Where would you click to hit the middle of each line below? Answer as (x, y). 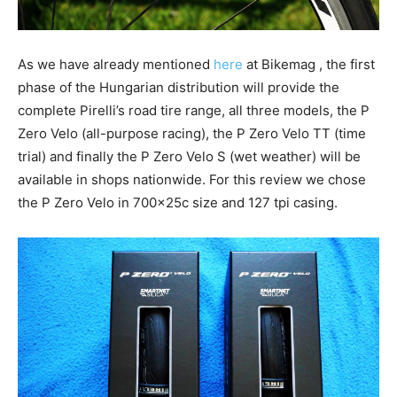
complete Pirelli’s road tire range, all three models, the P (194, 110)
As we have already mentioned (116, 64)
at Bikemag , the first (309, 64)
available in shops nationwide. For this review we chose (192, 179)
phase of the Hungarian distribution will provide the (179, 87)
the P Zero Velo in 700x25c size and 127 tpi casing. (178, 202)
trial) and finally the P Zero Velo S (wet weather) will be (189, 156)
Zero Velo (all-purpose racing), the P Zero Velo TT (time (192, 133)
